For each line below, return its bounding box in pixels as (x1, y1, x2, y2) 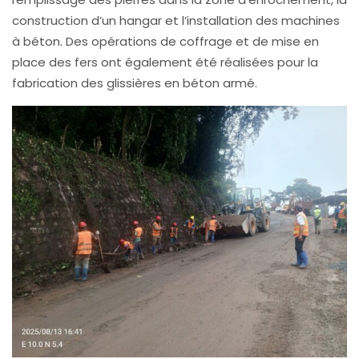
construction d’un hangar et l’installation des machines (12, 12, 340, 29)
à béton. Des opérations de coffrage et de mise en (12, 33, 319, 50)
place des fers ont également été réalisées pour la (12, 54, 318, 71)
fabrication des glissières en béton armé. (12, 75, 257, 91)
